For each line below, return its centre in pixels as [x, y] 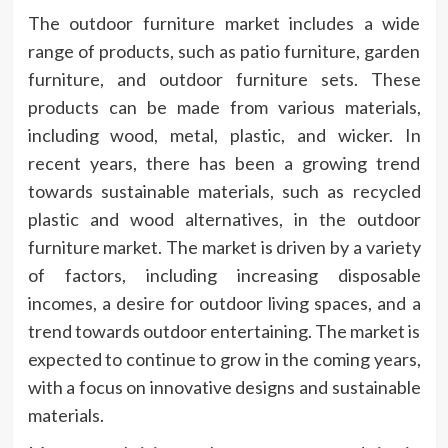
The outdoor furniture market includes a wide [224, 22]
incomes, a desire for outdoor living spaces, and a [224, 302]
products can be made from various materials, [224, 106]
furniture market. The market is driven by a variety [224, 246]
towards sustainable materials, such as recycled [224, 190]
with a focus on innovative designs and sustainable [224, 386]
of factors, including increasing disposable [224, 274]
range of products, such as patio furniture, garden [224, 50]
